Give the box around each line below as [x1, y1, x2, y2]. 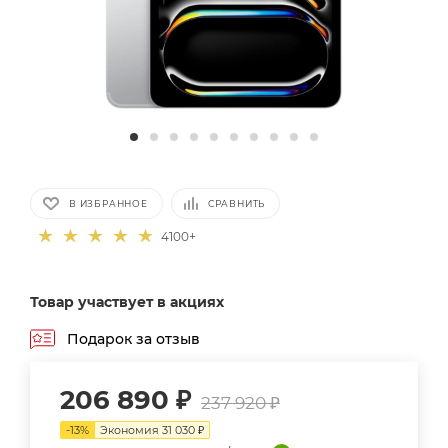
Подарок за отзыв [67, 329, 200, 348]
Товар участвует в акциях [30, 293, 224, 312]
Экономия [100, 423, 162, 438]
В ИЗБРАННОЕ [69, 198, 148, 210]
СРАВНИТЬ [207, 198, 266, 210]
